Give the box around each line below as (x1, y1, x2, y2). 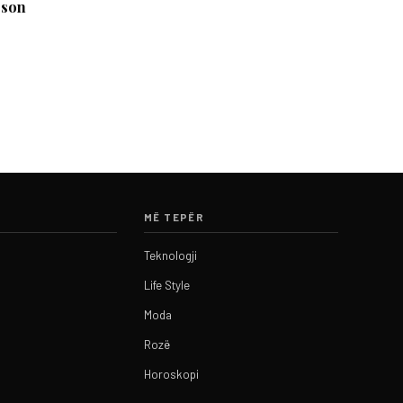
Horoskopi (144, 366, 199, 381)
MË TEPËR (144, 210, 205, 223)
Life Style (144, 277, 190, 292)
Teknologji (144, 247, 197, 263)
